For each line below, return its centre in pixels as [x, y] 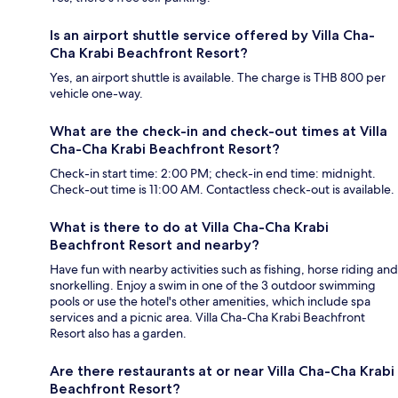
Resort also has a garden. [118, 334]
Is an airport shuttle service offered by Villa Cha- [212, 36]
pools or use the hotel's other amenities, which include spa [210, 302]
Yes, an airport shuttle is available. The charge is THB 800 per [218, 78]
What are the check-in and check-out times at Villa [219, 131]
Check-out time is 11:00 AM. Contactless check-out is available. [222, 190]
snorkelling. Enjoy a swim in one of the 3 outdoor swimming [213, 286]
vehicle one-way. [96, 94]
